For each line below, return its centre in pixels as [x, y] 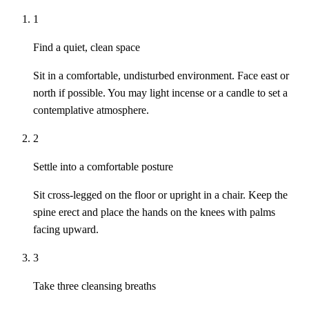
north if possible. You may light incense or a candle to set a [160, 93]
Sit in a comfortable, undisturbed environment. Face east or [161, 76]
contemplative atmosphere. [91, 110]
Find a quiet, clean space [87, 48]
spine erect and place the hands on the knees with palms [154, 212]
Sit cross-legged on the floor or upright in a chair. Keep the [160, 195]
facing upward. [66, 230]
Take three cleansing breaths [94, 286]
